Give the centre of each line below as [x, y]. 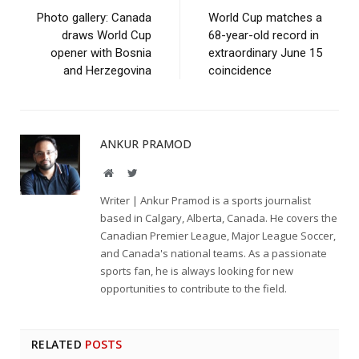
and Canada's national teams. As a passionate [214, 254]
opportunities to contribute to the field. [194, 289]
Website [130, 173]
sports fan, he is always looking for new [197, 271]
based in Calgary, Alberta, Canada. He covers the [219, 218]
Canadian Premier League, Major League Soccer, [218, 236]
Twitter [153, 173]
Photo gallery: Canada [94, 18]
